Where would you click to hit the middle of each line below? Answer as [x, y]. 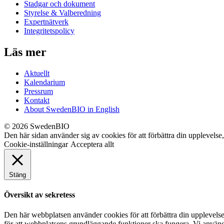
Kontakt [37, 100]
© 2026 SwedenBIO [37, 126]
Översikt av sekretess [39, 195]
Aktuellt [37, 73]
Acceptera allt [92, 144]
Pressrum [38, 91]
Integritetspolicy [49, 31]
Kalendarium [44, 82]
